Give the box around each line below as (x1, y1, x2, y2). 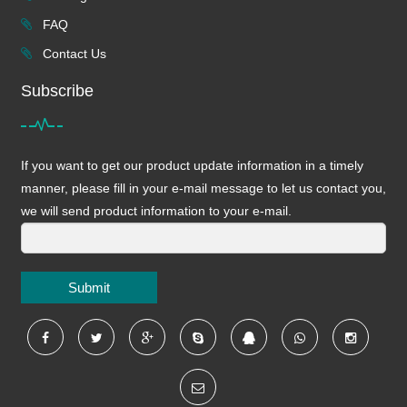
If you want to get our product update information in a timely (21, 157, 363, 173)
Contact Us (39, 45, 106, 61)
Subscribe (21, 81, 94, 100)
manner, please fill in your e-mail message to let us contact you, (21, 180, 386, 195)
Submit (68, 279, 110, 295)
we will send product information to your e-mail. (21, 203, 292, 218)
